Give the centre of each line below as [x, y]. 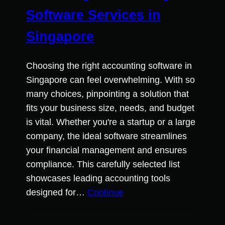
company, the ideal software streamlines [106, 136]
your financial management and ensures [106, 150]
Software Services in [93, 15]
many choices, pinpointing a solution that [107, 94]
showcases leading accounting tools [98, 179]
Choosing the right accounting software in [109, 66]
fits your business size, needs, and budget [110, 108]
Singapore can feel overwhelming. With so [110, 80]
